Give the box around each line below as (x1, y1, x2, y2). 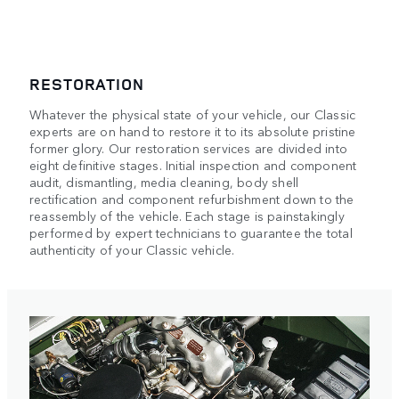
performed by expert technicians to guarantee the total (29, 224, 353, 242)
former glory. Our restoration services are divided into (29, 139, 348, 158)
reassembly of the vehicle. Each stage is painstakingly (29, 207, 345, 225)
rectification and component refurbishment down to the (29, 190, 354, 208)
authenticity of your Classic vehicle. (29, 240, 235, 259)
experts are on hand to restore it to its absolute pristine (29, 122, 356, 141)
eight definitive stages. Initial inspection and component (29, 156, 357, 175)
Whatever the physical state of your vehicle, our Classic (29, 105, 356, 124)
